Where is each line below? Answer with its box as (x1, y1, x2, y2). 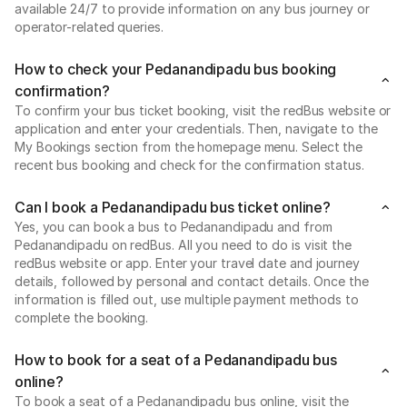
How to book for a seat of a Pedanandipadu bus (15, 350, 337, 369)
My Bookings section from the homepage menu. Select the (15, 138, 363, 154)
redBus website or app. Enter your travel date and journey (15, 254, 360, 271)
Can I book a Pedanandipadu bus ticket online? (15, 197, 331, 216)
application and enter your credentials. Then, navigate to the (15, 120, 378, 136)
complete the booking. (15, 309, 149, 325)
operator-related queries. (15, 18, 164, 35)
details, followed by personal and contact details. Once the (15, 273, 369, 289)
